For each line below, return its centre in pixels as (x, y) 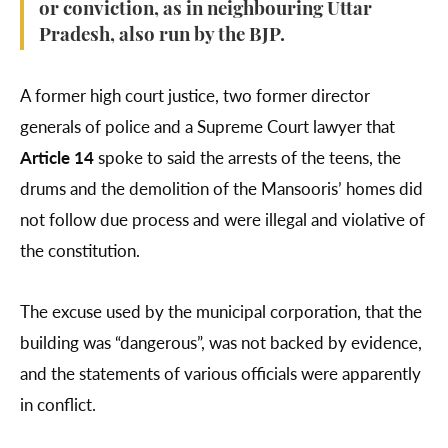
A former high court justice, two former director (195, 95)
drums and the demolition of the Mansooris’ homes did (221, 188)
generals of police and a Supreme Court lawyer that (207, 126)
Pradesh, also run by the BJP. (162, 37)
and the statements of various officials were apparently (220, 373)
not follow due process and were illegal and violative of (222, 219)
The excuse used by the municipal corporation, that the (221, 311)
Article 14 (57, 157)
